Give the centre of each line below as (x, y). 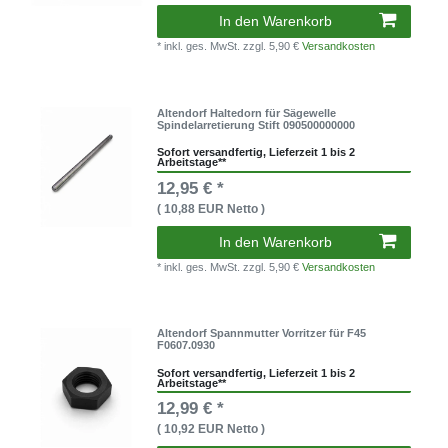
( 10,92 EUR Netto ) (211, 429)
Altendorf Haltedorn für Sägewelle (247, 112)
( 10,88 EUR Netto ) (211, 208)
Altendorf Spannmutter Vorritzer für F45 (262, 333)
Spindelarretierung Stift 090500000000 (256, 124)
